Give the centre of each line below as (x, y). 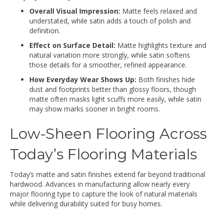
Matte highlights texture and (161, 45)
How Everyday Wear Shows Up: (83, 79)
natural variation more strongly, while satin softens (110, 55)
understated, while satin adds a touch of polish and (110, 21)
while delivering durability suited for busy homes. (86, 203)
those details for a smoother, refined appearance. (108, 65)
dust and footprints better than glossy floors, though (113, 89)
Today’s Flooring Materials (103, 154)
